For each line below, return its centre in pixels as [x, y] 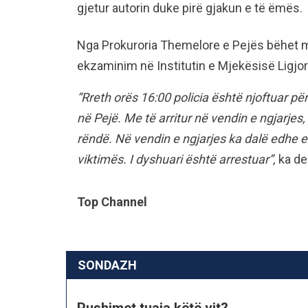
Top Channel [112, 201]
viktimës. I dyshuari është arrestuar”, [176, 159]
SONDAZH [107, 265]
